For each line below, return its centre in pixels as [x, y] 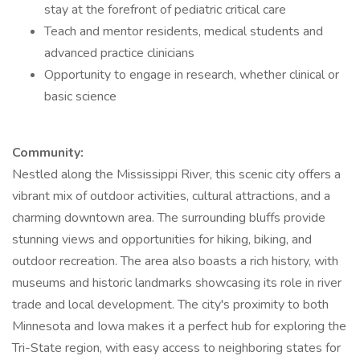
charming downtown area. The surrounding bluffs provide [169, 218]
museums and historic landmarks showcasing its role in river [177, 283]
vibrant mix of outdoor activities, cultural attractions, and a [171, 196]
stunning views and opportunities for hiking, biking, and [162, 239]
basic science [80, 96]
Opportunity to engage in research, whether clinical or [192, 75]
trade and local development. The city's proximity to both [170, 305]
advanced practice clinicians [119, 53]
